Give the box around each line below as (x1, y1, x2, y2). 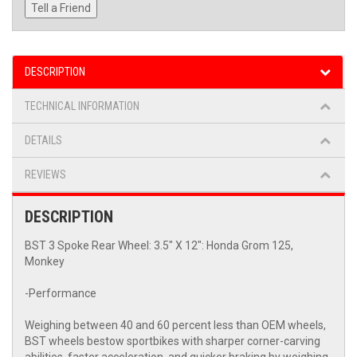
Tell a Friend (31, 2, 91, 15)
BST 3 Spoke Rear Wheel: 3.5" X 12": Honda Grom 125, (25, 239, 293, 253)
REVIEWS (25, 168, 66, 182)
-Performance (25, 287, 96, 300)
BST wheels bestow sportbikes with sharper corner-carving (25, 335, 320, 348)
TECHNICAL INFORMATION (25, 100, 139, 113)
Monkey (25, 255, 65, 269)
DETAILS (25, 134, 62, 147)
